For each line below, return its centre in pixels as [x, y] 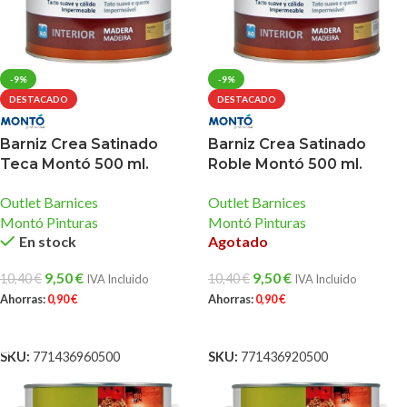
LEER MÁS [247, 325]
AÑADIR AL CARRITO [71, 325]
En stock [47, 241]
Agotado [238, 241]
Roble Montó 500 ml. [285, 164]
